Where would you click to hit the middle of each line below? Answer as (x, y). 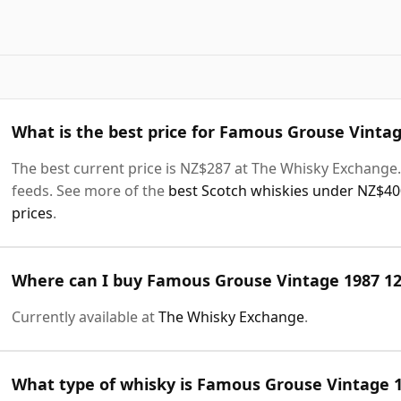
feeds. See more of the (90, 190)
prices (32, 213)
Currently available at (85, 316)
